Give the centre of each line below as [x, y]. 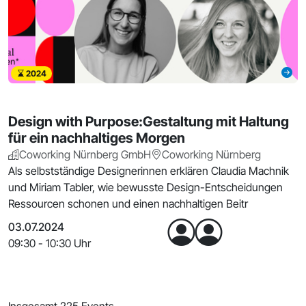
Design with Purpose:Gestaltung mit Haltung [149, 121]
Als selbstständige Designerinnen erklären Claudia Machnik [149, 170]
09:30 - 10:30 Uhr [50, 243]
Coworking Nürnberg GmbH [85, 154]
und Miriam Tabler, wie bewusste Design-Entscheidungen [145, 187]
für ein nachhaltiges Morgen [97, 138]
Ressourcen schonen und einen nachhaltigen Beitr [128, 203]
